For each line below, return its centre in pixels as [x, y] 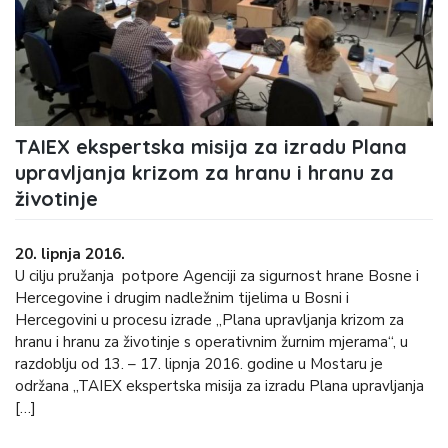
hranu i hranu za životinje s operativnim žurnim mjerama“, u [211, 342]
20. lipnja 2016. [74, 254]
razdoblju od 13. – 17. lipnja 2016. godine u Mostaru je [199, 364]
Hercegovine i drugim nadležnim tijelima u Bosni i [182, 298]
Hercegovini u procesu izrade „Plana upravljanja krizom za [209, 320]
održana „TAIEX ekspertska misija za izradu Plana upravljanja [219, 386]
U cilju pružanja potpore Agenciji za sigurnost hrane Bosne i [217, 276]
